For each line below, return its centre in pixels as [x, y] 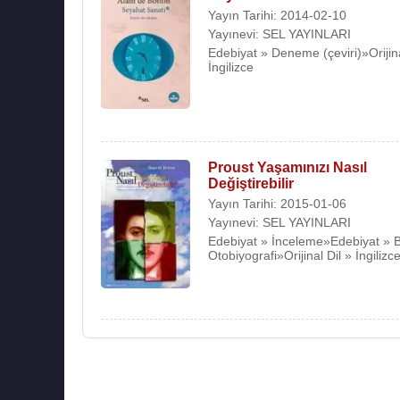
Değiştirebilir [251, 183]
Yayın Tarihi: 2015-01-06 [277, 203]
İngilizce [231, 67]
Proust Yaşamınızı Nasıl [287, 167]
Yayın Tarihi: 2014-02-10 [277, 15]
